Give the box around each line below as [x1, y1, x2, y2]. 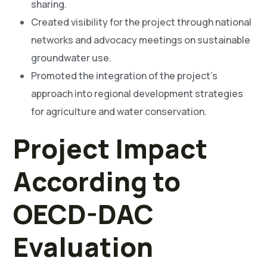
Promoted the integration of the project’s [31, 69, 218, 83]
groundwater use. [31, 51, 112, 65]
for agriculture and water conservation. [31, 105, 207, 119]
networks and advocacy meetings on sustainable [31, 33, 251, 47]
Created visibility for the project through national [31, 15, 252, 29]
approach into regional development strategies [31, 87, 244, 101]
